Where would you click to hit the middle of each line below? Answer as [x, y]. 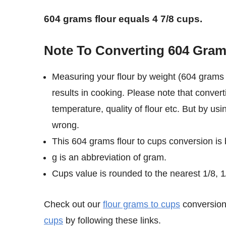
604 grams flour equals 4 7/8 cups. [126, 19]
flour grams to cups [142, 204]
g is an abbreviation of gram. [109, 158]
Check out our [77, 204]
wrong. [66, 125]
